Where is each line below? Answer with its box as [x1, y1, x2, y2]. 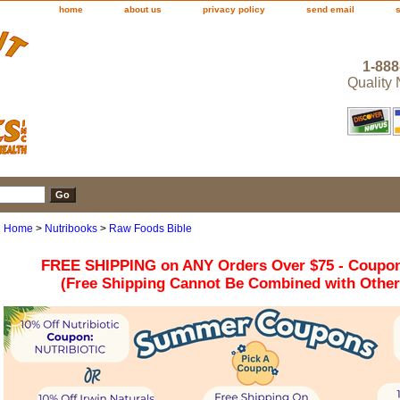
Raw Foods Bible [109, 222, 192, 236]
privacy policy [203, 4, 265, 14]
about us [124, 4, 162, 14]
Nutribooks [45, 222, 97, 236]
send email [306, 4, 354, 14]
